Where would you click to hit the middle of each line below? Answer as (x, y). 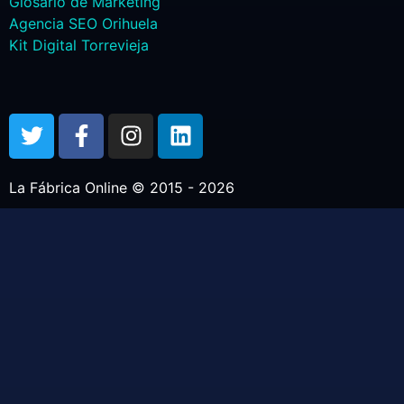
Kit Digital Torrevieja (79, 45)
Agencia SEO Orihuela (83, 23)
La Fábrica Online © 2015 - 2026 (122, 187)
